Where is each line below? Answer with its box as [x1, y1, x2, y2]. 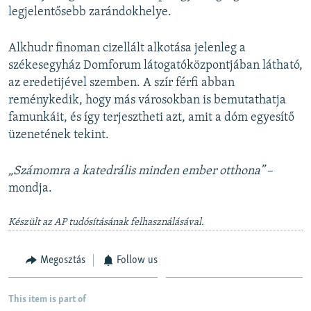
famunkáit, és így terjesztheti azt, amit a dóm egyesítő [8, 111, 294, 125]
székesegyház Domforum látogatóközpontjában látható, [8, 59, 303, 73]
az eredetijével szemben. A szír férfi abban [8, 76, 235, 90]
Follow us [117, 255, 158, 267]
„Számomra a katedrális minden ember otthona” [8, 165, 267, 178]
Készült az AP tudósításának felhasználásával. [8, 217, 204, 228]
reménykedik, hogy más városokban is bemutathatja [8, 94, 286, 108]
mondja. [8, 182, 52, 196]
